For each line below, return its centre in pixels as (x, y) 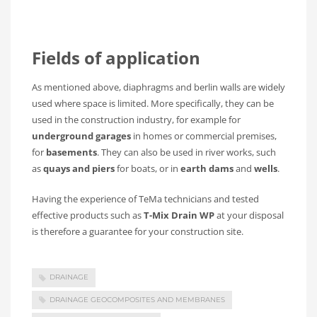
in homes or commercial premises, (204, 136)
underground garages (81, 136)
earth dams (207, 169)
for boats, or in (148, 169)
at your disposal (249, 215)
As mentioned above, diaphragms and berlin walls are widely (158, 87)
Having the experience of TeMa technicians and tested (145, 199)
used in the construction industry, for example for (136, 120)
